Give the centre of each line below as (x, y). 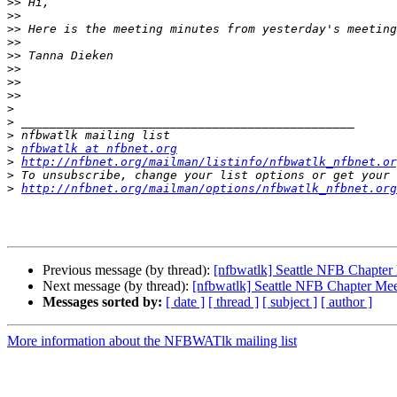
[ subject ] (290, 302)
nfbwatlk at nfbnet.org (99, 149)
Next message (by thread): (117, 286)
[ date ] (185, 302)
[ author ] (346, 302)
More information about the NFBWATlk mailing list (152, 341)
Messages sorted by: (102, 302)
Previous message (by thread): (128, 270)
